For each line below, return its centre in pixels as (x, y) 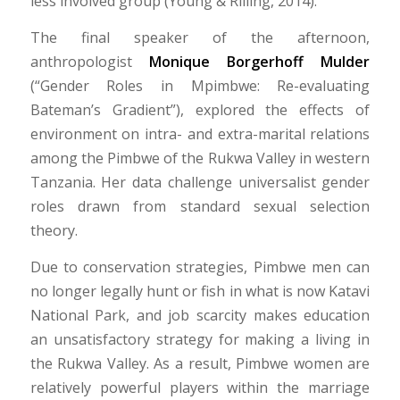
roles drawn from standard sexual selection (200, 207)
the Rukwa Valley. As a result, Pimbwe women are (200, 363)
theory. (54, 231)
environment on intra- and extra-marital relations (200, 134)
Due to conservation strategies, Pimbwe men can (200, 267)
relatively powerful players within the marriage (200, 387)
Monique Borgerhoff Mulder (259, 62)
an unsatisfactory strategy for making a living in (200, 339)
